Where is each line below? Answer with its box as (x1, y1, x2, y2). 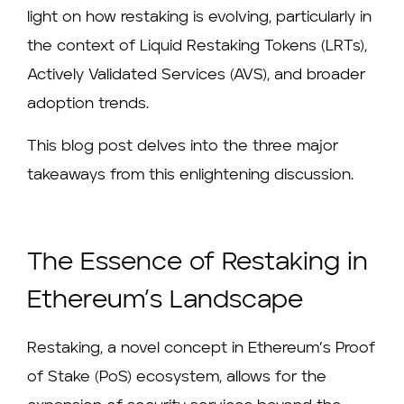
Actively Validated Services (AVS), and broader (27, 68, 365, 84)
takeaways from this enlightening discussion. (27, 167, 353, 183)
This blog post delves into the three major (27, 138, 338, 154)
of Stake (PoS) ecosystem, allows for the (27, 370, 326, 386)
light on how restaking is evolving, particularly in (27, 10, 372, 26)
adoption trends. (27, 96, 149, 113)
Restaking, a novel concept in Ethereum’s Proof (27, 341, 375, 357)
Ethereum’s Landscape (27, 289, 303, 315)
